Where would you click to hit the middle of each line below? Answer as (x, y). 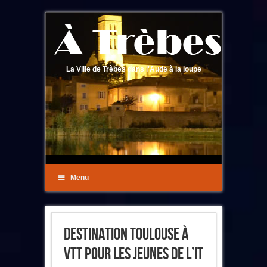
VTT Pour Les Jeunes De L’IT (133, 254)
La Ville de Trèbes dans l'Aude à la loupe (133, 69)
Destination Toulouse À (126, 235)
